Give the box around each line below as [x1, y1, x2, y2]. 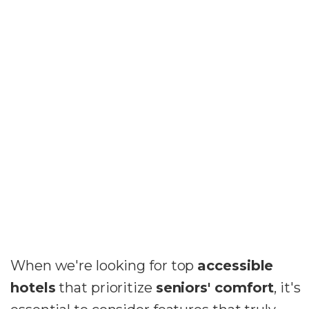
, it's [274, 279, 301, 296]
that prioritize [55, 279, 156, 296]
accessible [197, 257, 274, 274]
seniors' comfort [155, 279, 275, 296]
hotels [10, 279, 56, 296]
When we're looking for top [10, 257, 198, 274]
